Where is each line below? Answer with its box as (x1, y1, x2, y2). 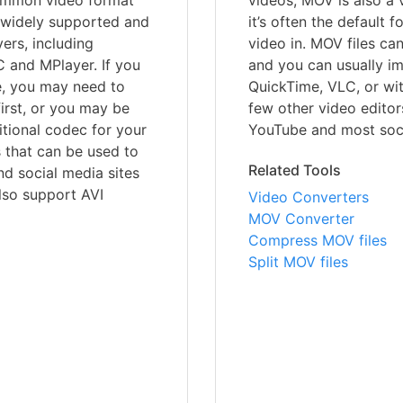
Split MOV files (248, 253, 348, 272)
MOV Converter (248, 210, 354, 228)
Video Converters (248, 188, 369, 207)
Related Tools (248, 161, 341, 180)
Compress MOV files (248, 231, 387, 250)
